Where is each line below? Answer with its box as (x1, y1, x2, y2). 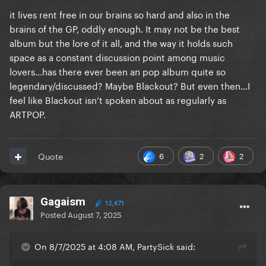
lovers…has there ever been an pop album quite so (9, 64, 226, 78)
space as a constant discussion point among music (9, 49, 225, 64)
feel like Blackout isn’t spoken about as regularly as (9, 92, 226, 107)
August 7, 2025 (68, 208, 122, 220)
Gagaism (40, 195, 85, 209)
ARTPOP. (9, 106, 46, 121)
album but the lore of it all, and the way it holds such (9, 35, 233, 50)
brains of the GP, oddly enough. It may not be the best (9, 21, 240, 36)
